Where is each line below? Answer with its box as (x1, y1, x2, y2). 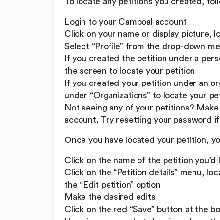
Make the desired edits (64, 192, 156, 202)
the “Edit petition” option (64, 180, 161, 190)
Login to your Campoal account (64, 17, 187, 27)
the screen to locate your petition (64, 66, 195, 76)
